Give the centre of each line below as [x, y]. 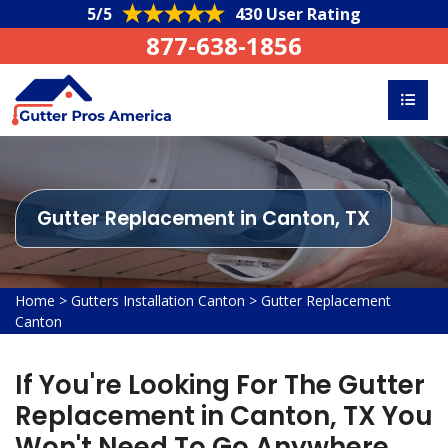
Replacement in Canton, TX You [224, 416]
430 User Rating [298, 14]
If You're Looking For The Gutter [220, 385]
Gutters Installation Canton [158, 300]
